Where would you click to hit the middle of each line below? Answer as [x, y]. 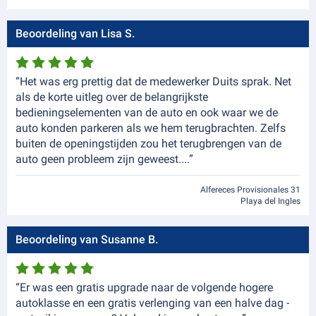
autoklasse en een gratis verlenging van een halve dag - [152, 303]
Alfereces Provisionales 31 [250, 190]
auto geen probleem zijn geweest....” [104, 159]
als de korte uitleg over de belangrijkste [112, 97]
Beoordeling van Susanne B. [87, 239]
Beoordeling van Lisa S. [75, 34]
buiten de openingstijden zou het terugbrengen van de [148, 144]
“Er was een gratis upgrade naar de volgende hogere [144, 287]
